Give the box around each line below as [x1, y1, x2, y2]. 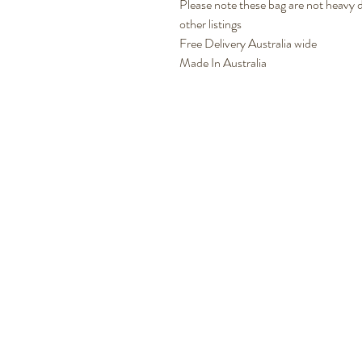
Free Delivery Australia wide [179, 34, 317, 53]
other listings [179, 15, 242, 34]
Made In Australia [179, 53, 267, 73]
